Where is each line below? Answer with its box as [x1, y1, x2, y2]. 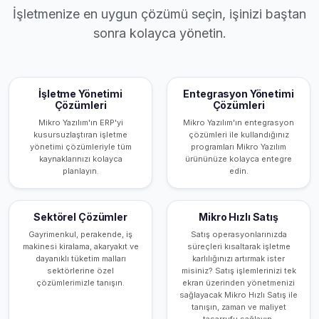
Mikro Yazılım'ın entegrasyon [183, 117, 294, 127]
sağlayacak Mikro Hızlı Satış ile [179, 290, 298, 300]
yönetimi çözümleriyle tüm [29, 142, 132, 152]
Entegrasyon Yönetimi [183, 88, 294, 100]
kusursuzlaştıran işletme [33, 130, 127, 140]
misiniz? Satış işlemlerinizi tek [181, 266, 296, 276]
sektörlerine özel [47, 266, 114, 276]
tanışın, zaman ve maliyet [191, 302, 286, 312]
